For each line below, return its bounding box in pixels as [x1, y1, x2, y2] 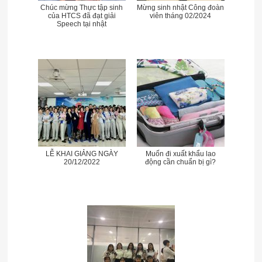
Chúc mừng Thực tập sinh [40, 4, 123, 12]
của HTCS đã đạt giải [47, 12, 116, 20]
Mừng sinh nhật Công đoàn [137, 4, 225, 12]
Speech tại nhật [57, 20, 107, 28]
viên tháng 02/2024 [150, 12, 212, 20]
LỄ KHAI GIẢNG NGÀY [45, 150, 118, 158]
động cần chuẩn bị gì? [145, 158, 216, 166]
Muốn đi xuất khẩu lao [145, 150, 216, 158]
